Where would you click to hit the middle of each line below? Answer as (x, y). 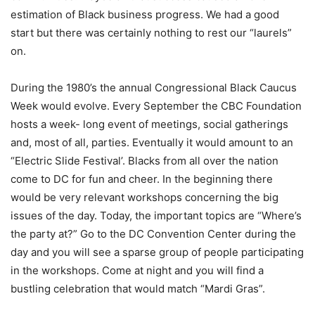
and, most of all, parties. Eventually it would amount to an (152, 142)
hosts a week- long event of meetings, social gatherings (149, 124)
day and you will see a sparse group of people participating (157, 252)
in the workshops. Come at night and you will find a (137, 270)
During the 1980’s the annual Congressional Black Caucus (154, 88)
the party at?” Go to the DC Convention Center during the (153, 234)
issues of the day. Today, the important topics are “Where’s (156, 216)
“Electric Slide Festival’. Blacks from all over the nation (144, 161)
